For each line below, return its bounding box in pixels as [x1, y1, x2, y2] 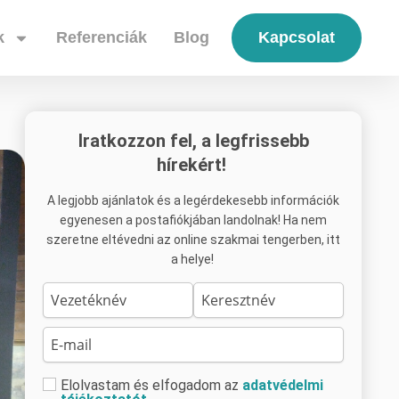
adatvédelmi [242, 377, 323, 394]
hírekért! [156, 154, 231, 175]
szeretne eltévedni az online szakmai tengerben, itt [46, 232, 340, 247]
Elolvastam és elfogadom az [61, 377, 242, 394]
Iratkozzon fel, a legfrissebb [77, 130, 309, 151]
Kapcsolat [258, 28, 335, 46]
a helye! [170, 252, 216, 266]
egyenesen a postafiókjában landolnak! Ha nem [60, 213, 327, 227]
